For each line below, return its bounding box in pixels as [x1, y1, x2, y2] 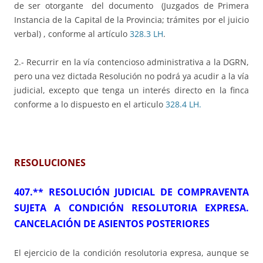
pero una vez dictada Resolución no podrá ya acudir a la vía [14, 70, 249, 82]
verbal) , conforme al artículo [14, 28, 130, 40]
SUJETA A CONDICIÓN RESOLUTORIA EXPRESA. [14, 201, 249, 215]
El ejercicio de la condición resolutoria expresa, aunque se [14, 247, 249, 259]
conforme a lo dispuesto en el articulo [14, 99, 166, 110]
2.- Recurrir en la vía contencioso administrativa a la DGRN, [14, 56, 249, 68]
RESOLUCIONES [14, 156, 86, 170]
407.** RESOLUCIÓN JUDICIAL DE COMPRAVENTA [14, 186, 249, 199]
